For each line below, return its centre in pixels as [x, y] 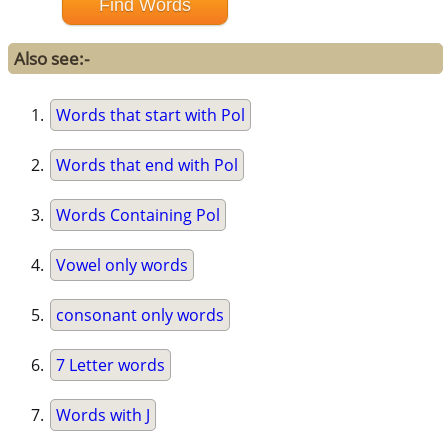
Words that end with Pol [147, 165]
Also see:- [52, 59]
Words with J [103, 415]
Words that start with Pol [151, 115]
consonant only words [140, 315]
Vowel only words [122, 265]
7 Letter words [111, 365]
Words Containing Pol [138, 215]
